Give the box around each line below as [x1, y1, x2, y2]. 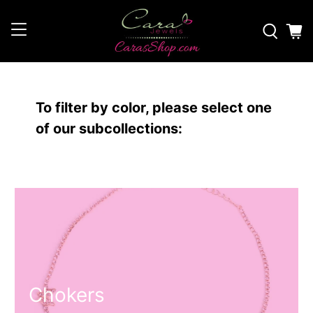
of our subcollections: [36, 120, 183, 138]
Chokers [29, 283, 105, 307]
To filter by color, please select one [36, 99, 272, 117]
